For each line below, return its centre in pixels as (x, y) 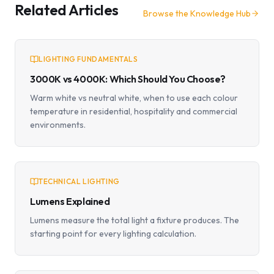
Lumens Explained (70, 201)
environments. (58, 125)
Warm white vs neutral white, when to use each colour (134, 98)
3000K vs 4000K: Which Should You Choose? (128, 79)
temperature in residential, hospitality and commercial (134, 111)
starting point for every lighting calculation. (113, 234)
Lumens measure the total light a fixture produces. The (135, 220)
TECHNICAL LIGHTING (79, 181)
